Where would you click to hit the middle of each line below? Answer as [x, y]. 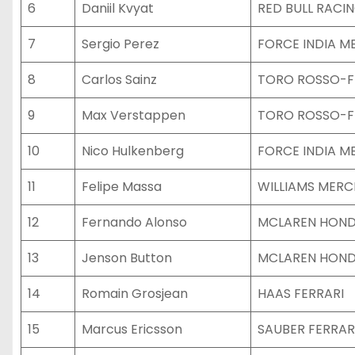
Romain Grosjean [135, 294]
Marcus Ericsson [132, 329]
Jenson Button [127, 258]
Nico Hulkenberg [133, 151]
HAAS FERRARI [301, 294]
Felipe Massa [122, 187]
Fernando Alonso [134, 222]
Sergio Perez [120, 44]
